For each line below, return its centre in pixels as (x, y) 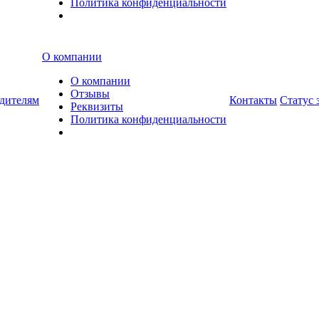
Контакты (253, 100)
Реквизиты (97, 106)
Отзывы (90, 93)
